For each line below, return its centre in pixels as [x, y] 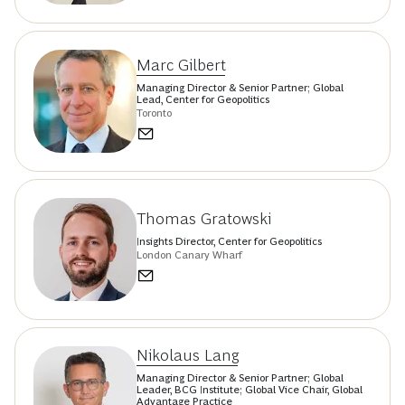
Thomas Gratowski [204, 219]
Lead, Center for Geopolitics [203, 99]
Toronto [154, 113]
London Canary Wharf [189, 255]
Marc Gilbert [181, 65]
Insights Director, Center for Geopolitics [229, 242]
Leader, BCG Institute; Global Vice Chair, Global [250, 390]
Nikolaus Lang [188, 356]
